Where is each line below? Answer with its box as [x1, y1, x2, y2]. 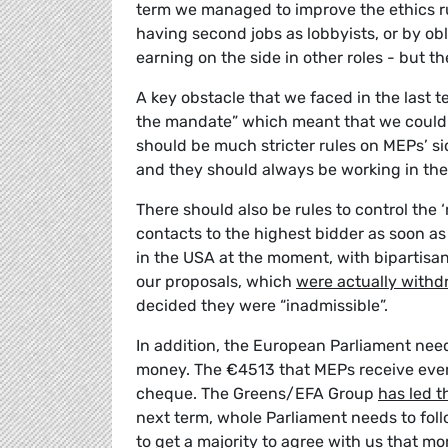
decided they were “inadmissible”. [136, 296, 388, 316]
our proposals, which [136, 272, 296, 292]
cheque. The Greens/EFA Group [136, 384, 378, 404]
